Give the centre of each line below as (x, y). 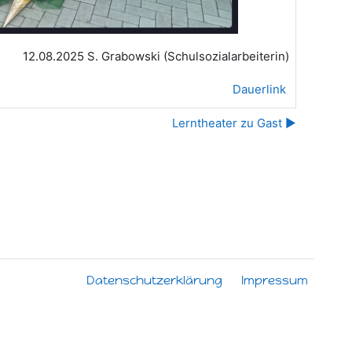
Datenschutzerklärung (154, 280)
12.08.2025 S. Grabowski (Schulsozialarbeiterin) (156, 56)
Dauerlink (259, 89)
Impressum (275, 280)
